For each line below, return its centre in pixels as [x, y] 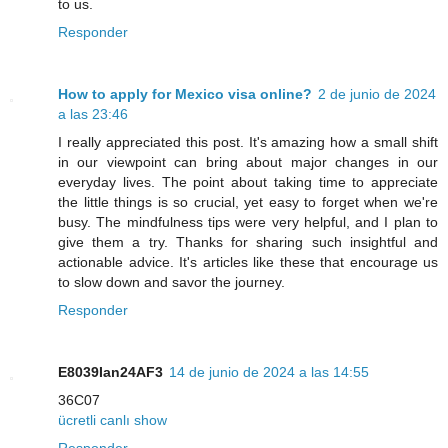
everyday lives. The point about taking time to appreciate [248, 182]
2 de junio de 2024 [377, 94]
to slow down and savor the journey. [171, 282]
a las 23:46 [93, 114]
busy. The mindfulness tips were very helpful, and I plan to [248, 222]
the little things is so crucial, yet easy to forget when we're [248, 202]
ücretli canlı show [112, 420]
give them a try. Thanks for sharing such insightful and [248, 242]
